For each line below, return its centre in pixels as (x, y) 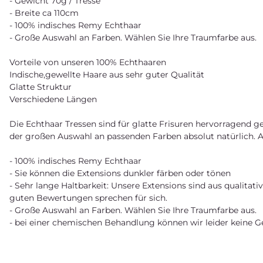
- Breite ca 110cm (44, 13)
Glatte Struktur (41, 87)
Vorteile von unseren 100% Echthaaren (88, 62)
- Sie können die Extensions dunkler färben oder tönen (120, 173)
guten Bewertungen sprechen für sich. (88, 198)
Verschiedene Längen (53, 99)
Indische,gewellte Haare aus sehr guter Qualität (107, 74)
